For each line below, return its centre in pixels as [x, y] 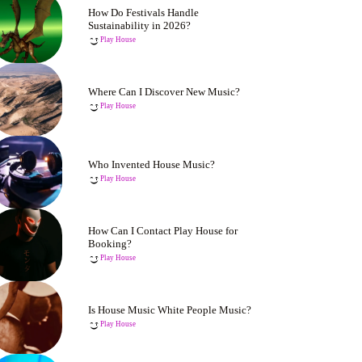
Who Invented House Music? [152, 164]
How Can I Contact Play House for [163, 231]
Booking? [110, 244]
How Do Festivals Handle [144, 13]
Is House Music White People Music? [170, 310]
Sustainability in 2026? [140, 25]
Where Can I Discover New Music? [164, 92]
